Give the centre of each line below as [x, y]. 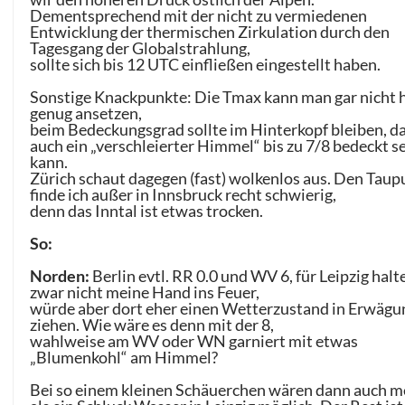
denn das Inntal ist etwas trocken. [147, 211]
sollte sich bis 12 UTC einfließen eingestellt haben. [206, 65]
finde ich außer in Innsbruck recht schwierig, [184, 195]
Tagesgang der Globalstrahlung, [141, 48]
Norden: [60, 276]
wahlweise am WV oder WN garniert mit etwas [194, 341]
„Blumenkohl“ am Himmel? [124, 358]
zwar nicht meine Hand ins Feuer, [145, 292]
